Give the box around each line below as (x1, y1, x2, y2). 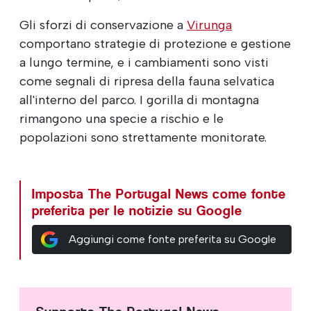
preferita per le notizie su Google (32, 202, 242, 219)
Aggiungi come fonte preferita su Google (68, 232, 276, 246)
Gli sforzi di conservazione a (19, 17, 187, 33)
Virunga (187, 17, 232, 33)
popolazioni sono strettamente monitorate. (19, 129, 267, 145)
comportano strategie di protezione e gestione (19, 35, 291, 51)
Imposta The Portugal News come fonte (32, 185, 286, 202)
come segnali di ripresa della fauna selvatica (19, 73, 274, 89)
